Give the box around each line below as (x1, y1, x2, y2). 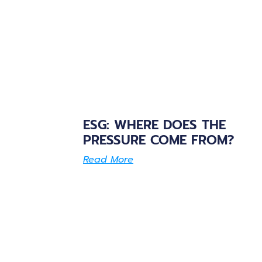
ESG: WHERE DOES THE (83, 115, 226, 135)
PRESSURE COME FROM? (83, 130, 234, 150)
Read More (83, 152, 133, 167)
